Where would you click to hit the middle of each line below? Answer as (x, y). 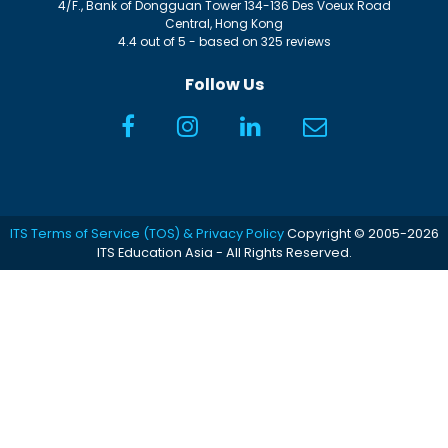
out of (157, 41)
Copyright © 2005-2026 (361, 233)
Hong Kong (249, 23)
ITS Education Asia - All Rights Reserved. (224, 252)
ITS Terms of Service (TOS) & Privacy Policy (146, 233)
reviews (306, 41)
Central (187, 23)
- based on (223, 41)
